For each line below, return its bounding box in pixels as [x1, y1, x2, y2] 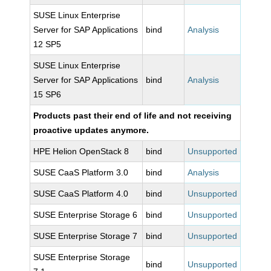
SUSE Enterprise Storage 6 [33, 210, 138, 220]
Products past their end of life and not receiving [33, 111, 232, 120]
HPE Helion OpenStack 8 [33, 146, 129, 156]
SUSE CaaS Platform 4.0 [33, 189, 129, 198]
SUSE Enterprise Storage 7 [33, 231, 138, 241]
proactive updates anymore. [33, 125, 149, 135]
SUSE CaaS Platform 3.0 [33, 168, 129, 177]
